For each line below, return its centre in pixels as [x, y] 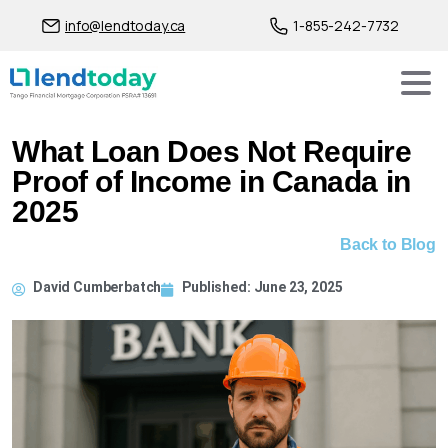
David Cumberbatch [97, 287]
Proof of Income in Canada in [211, 181]
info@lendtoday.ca [125, 25]
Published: [218, 287]
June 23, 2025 [298, 287]
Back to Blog [387, 244]
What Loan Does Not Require [212, 151]
